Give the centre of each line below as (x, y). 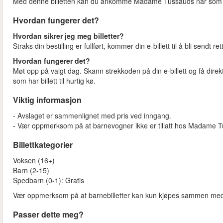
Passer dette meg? (48, 215)
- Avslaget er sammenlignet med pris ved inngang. (93, 116)
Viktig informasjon (47, 100)
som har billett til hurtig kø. (54, 81)
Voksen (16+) (35, 161)
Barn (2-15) (31, 170)
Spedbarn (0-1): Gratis (49, 180)
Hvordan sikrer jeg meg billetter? (69, 36)
